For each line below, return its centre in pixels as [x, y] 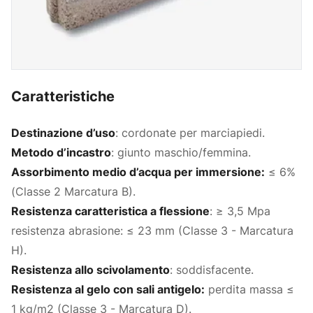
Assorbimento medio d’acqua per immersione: [138, 172]
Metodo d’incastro [61, 152]
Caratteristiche [63, 96]
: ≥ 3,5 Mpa [240, 211]
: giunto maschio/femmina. [181, 152]
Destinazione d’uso [63, 132]
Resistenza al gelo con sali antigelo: [108, 289]
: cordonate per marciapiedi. [190, 132]
